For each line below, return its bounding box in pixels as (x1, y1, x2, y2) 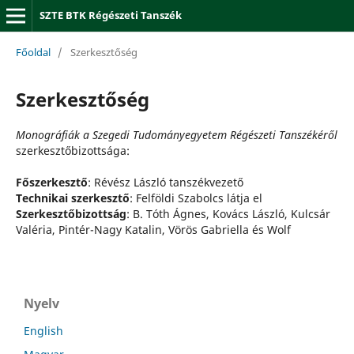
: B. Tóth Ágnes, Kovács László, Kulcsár (126, 205, 330, 221)
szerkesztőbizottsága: (15, 142, 130, 158)
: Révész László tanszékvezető (87, 174, 243, 190)
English (24, 323, 63, 339)
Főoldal (15, 44, 51, 59)
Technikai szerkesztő (15, 190, 130, 205)
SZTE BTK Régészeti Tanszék (39, 8, 182, 22)
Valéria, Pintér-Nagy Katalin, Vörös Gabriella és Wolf (15, 221, 291, 237)
